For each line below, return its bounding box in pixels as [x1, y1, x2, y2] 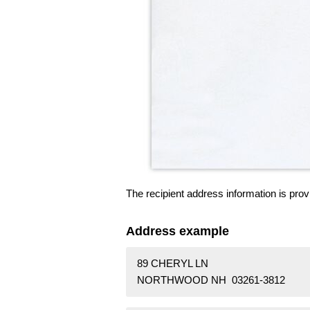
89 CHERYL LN [137, 257, 208, 270]
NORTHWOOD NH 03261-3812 [137, 274, 285, 286]
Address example [126, 224, 229, 239]
